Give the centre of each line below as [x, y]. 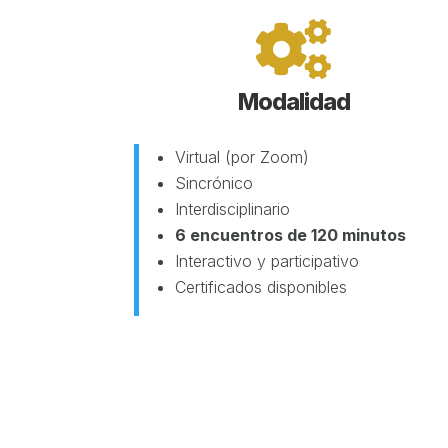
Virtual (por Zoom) [242, 157]
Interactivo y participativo [267, 261]
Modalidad [293, 102]
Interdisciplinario [233, 209]
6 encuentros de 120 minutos [291, 235]
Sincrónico [214, 183]
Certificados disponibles [261, 287]
